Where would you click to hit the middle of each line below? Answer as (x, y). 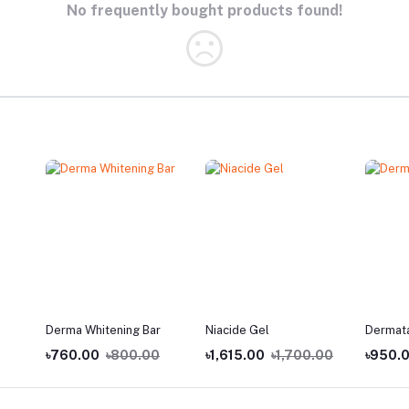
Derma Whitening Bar (103, 330)
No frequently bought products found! (204, 10)
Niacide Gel (237, 330)
